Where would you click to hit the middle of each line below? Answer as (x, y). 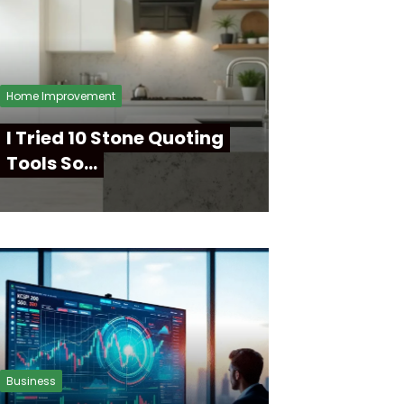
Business (31, 381)
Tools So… (52, 163)
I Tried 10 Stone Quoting (115, 138)
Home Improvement (61, 96)
